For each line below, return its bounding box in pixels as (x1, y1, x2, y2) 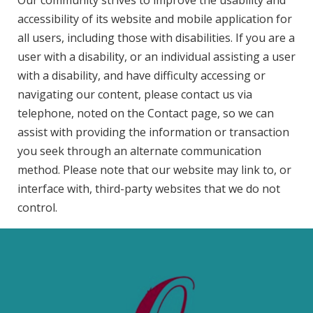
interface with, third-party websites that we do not (17, 181, 280, 196)
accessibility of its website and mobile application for (17, 11, 292, 27)
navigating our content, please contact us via (17, 87, 252, 102)
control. (17, 200, 57, 215)
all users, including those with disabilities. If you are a (17, 30, 295, 45)
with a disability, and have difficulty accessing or (17, 68, 265, 83)
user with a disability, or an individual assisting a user (17, 49, 296, 64)
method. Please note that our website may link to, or (17, 162, 291, 177)
